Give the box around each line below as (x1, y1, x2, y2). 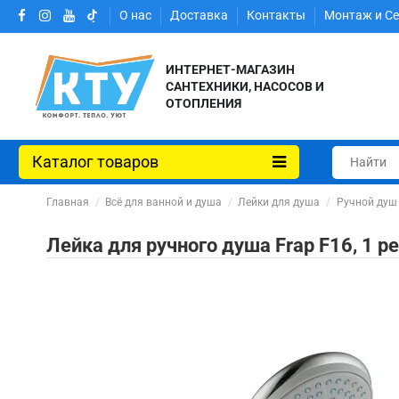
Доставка (170, 8, 232, 23)
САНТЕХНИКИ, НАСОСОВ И (166, 78, 325, 94)
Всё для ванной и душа (105, 196, 223, 208)
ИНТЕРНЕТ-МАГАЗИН (166, 61, 296, 77)
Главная (46, 196, 89, 208)
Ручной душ (336, 196, 397, 208)
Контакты (247, 8, 309, 23)
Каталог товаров (32, 152, 159, 171)
